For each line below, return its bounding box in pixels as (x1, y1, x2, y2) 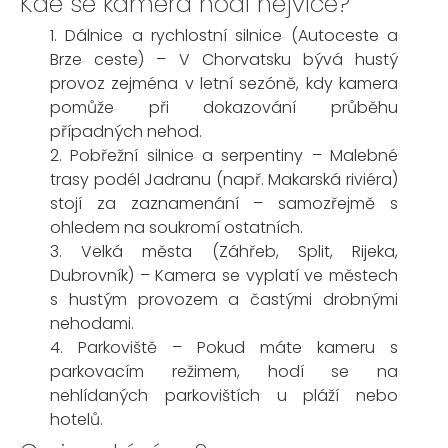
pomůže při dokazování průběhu (50, 96, 398, 119)
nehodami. (50, 312, 134, 335)
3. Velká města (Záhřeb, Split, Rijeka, (50, 240, 398, 263)
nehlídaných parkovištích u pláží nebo (50, 384, 398, 407)
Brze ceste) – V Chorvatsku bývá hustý (50, 48, 398, 71)
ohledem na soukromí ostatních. (50, 216, 303, 239)
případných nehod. (50, 120, 202, 143)
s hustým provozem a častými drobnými (50, 288, 398, 311)
